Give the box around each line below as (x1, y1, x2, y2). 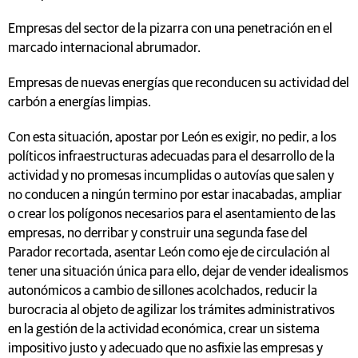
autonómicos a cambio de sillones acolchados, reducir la (8, 284, 317, 298)
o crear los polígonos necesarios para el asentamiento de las (8, 207, 336, 221)
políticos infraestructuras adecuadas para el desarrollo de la (8, 149, 335, 164)
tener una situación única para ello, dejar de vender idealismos (8, 265, 348, 279)
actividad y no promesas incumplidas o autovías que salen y (8, 169, 334, 183)
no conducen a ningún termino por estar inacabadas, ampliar (8, 188, 342, 202)
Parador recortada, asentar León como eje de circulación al (8, 245, 330, 260)
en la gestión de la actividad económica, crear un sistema (8, 322, 320, 336)
